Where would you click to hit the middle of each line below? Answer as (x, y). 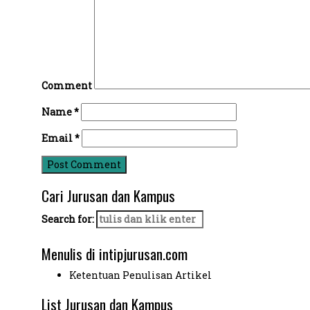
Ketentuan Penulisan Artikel (140, 275)
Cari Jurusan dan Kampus (108, 195)
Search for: (67, 219)
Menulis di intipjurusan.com (114, 254)
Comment (66, 85)
